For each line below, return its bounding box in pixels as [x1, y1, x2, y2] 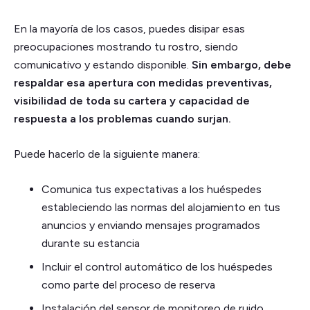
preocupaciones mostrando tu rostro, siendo [14, 40, 238, 54]
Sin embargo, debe [192, 58, 291, 72]
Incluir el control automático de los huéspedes [42, 260, 273, 274]
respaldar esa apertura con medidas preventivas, [14, 76, 272, 90]
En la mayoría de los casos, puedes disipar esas [14, 22, 245, 36]
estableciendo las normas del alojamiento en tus [42, 201, 280, 215]
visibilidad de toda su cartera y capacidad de [14, 94, 250, 108]
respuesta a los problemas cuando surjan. [14, 112, 231, 126]
